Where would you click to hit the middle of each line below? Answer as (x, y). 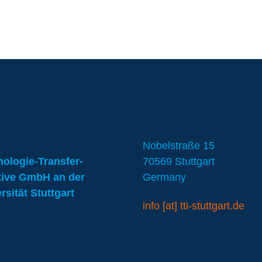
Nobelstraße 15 (179, 146)
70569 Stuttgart (179, 161)
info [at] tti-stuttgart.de (194, 206)
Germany (164, 177)
